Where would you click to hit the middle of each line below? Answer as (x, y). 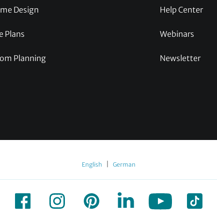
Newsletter (180, 58)
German (124, 165)
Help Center (181, 10)
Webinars (177, 34)
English (92, 165)
